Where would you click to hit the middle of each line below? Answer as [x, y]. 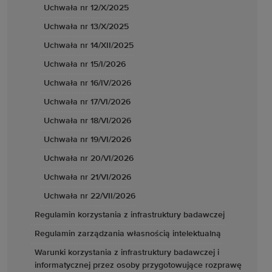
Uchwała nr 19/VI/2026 [87, 140]
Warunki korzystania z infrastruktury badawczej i [127, 253]
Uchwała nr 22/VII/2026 [90, 196]
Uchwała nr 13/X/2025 [86, 27]
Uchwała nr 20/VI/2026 [89, 158]
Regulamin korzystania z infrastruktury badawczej [130, 215]
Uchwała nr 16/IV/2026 [87, 83]
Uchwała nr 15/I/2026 [85, 64]
